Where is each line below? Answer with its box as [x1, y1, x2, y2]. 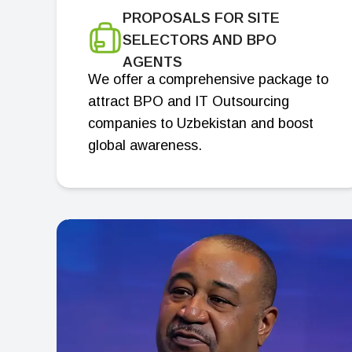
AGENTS [122, 54, 182, 70]
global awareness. [87, 137, 202, 153]
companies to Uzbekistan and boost [87, 115, 313, 131]
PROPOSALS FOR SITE [122, 10, 280, 26]
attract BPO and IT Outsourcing [87, 93, 289, 109]
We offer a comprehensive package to [87, 71, 328, 87]
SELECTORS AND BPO [122, 32, 277, 48]
